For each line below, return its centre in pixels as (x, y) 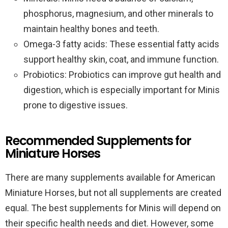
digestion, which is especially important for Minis (122, 90)
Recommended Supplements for (98, 141)
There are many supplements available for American (110, 177)
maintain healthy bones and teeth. (91, 29)
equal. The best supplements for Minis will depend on (113, 208)
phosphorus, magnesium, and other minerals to (118, 13)
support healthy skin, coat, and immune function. (121, 59)
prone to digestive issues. (76, 105)
